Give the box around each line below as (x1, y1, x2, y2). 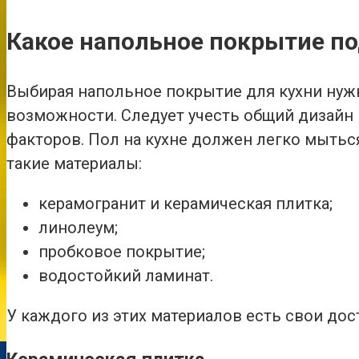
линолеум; (38, 217, 118, 237)
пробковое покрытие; (38, 241, 205, 261)
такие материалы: (6, 153, 142, 173)
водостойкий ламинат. (38, 265, 213, 285)
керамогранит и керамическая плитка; (38, 193, 333, 213)
